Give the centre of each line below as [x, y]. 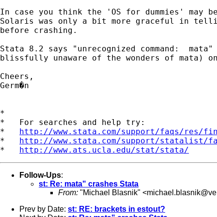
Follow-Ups [40, 175]
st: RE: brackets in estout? [116, 209]
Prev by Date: [44, 209]
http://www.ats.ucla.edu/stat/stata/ [104, 150]
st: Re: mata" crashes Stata [89, 184]
